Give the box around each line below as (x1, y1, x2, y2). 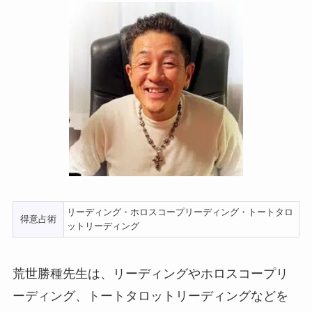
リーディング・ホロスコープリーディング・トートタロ (66, 207, 293, 218)
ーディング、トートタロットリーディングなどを (12, 288, 288, 303)
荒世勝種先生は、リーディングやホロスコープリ (12, 266, 288, 281)
